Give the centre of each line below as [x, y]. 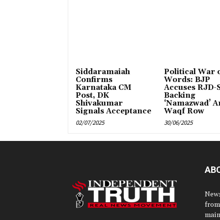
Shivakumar [99, 104]
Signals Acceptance [114, 111]
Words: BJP [187, 80]
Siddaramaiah [103, 72]
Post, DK [93, 96]
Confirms [94, 80]
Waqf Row [184, 111]
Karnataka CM [104, 88]
